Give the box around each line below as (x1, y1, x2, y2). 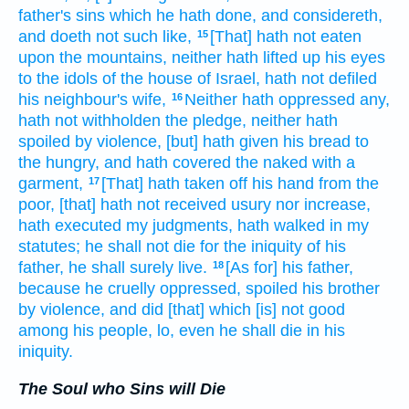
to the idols (18, 69, 98, 89)
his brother (302, 279, 380, 299)
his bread (283, 132, 351, 152)
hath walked (237, 216, 325, 236)
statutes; (18, 237, 80, 257)
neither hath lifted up (172, 48, 320, 68)
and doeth (18, 27, 91, 47)
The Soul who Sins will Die (18, 379, 225, 398)
